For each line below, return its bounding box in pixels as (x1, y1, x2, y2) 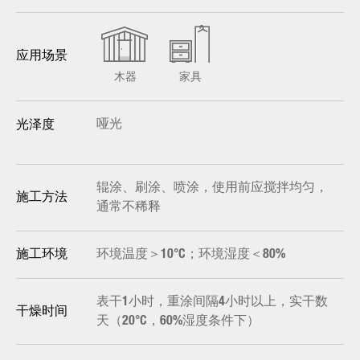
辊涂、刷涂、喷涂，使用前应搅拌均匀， (96, 181, 328, 195)
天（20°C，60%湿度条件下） (96, 313, 260, 328)
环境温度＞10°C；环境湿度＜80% (96, 247, 285, 261)
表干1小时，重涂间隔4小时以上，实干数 (96, 294, 328, 309)
